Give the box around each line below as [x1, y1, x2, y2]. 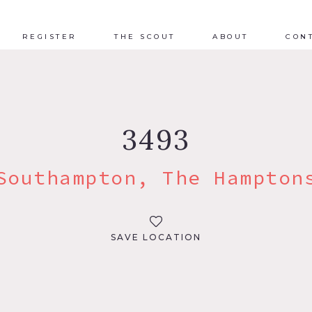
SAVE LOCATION [111, 231, 201, 242]
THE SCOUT [114, 31, 175, 41]
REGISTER [22, 31, 77, 41]
